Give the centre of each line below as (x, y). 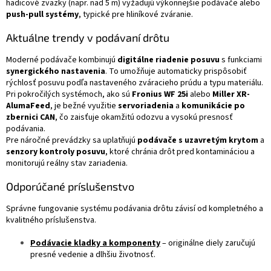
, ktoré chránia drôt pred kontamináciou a (180, 152)
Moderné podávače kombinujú (62, 60)
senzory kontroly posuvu (56, 152)
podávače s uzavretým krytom (198, 141)
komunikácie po (213, 106)
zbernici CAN (31, 118)
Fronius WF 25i (160, 95)
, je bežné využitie (84, 106)
